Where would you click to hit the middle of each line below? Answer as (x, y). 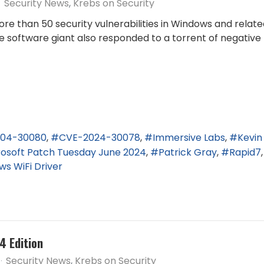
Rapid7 (245, 152)
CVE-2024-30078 (100, 138)
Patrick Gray (188, 152)
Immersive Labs (189, 138)
